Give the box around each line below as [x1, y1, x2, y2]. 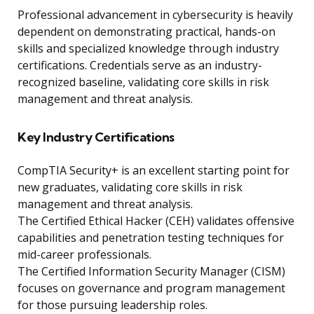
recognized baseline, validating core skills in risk [18, 74, 269, 90]
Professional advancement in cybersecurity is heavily [18, 7, 293, 23]
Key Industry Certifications [18, 129, 175, 146]
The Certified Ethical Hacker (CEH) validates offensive [18, 213, 294, 229]
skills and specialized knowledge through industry [18, 41, 279, 57]
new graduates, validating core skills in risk [18, 179, 243, 196]
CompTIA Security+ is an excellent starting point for [18, 163, 289, 179]
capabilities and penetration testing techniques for [18, 230, 284, 246]
